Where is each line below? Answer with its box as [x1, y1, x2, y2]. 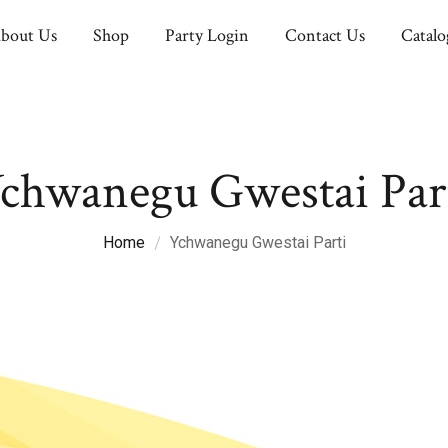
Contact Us [285, 24, 366, 47]
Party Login [165, 24, 250, 47]
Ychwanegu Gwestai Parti [169, 233, 346, 252]
